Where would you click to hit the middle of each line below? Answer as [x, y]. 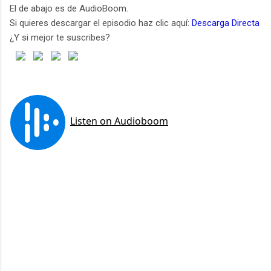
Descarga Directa [226, 23]
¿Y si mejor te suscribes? [60, 37]
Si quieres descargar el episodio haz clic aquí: [101, 23]
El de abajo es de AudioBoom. [69, 8]
